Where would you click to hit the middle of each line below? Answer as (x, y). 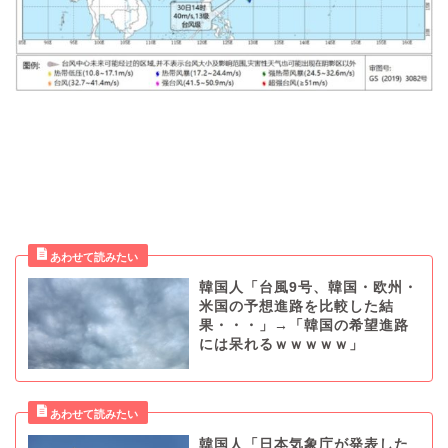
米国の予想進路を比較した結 (296, 307)
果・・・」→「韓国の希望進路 (303, 326)
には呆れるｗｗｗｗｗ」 (281, 345)
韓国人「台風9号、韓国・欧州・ (308, 288)
